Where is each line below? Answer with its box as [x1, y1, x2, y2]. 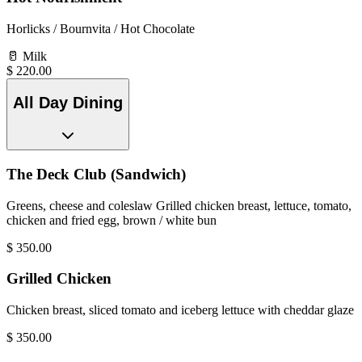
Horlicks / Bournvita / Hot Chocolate [6, 21, 195, 36]
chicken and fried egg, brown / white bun [6, 213, 217, 227]
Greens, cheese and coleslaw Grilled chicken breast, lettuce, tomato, [6, 198, 351, 213]
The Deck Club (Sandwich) [6, 165, 186, 183]
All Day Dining [13, 94, 123, 112]
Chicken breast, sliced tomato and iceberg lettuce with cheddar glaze [6, 302, 354, 317]
